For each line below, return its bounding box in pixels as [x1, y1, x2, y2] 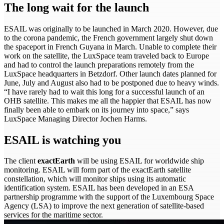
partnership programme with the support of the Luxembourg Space [4, 192, 214, 201]
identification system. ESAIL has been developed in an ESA [4, 183, 193, 192]
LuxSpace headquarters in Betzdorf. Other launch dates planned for [4, 69, 216, 78]
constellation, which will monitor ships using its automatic [4, 174, 186, 183]
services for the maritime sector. [4, 210, 103, 219]
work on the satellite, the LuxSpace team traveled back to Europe [4, 51, 209, 60]
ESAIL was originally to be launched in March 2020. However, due [4, 24, 218, 33]
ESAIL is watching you [4, 133, 121, 146]
